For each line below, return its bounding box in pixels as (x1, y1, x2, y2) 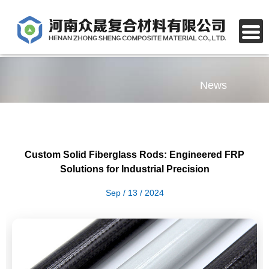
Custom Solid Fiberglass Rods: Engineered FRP (25, 150, 244, 160)
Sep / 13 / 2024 (105, 188, 164, 198)
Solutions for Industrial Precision (59, 164, 210, 174)
